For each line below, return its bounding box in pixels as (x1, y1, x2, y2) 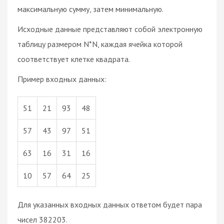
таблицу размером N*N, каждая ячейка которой (17, 38, 182, 49)
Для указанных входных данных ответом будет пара (17, 199, 202, 209)
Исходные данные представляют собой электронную (17, 23, 202, 34)
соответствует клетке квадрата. (17, 53, 130, 64)
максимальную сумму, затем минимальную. (17, 3, 163, 14)
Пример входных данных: (17, 73, 106, 84)
